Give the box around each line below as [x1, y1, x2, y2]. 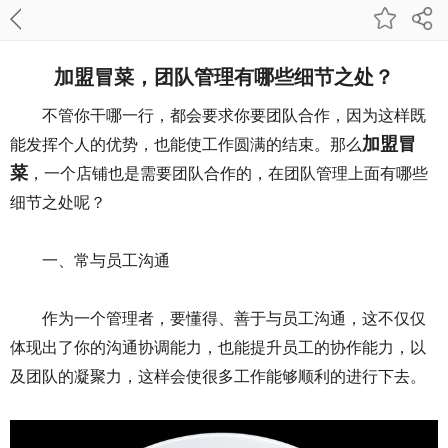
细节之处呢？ [10, 194, 106, 211]
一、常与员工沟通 [42, 252, 170, 269]
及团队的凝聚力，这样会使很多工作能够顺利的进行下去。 [10, 368, 426, 385]
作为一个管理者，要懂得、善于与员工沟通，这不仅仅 [42, 310, 426, 327]
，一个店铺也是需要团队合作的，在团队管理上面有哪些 [28, 165, 428, 182]
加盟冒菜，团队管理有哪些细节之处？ [54, 61, 394, 90]
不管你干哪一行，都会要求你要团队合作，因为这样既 [42, 107, 426, 124]
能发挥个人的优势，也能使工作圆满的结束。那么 [10, 136, 362, 153]
